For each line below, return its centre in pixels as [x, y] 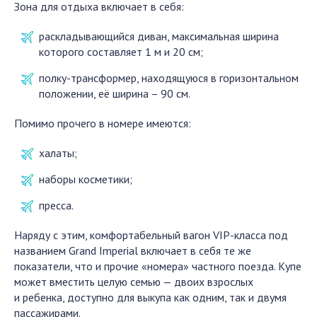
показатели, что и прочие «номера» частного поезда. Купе [158, 266]
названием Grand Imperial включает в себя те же [133, 250]
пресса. [56, 205]
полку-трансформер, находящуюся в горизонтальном [169, 78]
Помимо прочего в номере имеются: [103, 123]
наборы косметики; [86, 179]
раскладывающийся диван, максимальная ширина [159, 36]
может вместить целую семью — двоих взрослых [134, 282]
